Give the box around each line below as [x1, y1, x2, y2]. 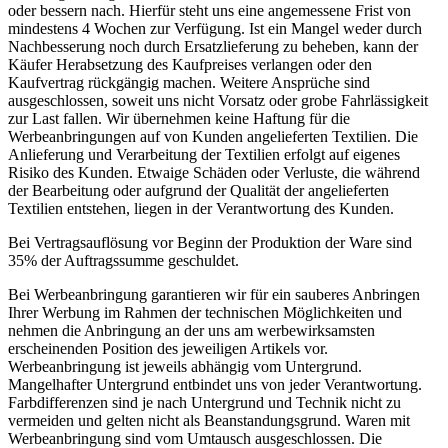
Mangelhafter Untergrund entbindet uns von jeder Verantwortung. [8, 376, 422, 393]
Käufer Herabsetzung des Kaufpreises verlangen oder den [8, 56, 372, 73]
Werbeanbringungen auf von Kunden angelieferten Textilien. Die [8, 128, 418, 145]
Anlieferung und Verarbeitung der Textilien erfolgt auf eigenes [8, 146, 400, 163]
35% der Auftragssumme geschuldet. [8, 252, 239, 269]
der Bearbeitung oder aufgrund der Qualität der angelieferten [8, 182, 389, 199]
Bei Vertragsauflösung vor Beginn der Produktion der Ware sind [8, 234, 412, 251]
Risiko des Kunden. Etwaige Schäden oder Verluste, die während [8, 164, 420, 181]
